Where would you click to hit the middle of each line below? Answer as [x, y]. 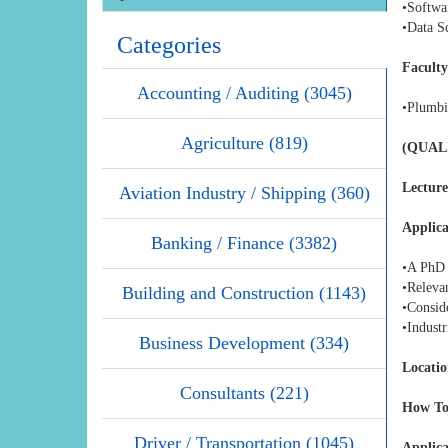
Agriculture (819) [244, 143]
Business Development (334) [244, 343]
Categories [169, 45]
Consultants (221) [244, 393]
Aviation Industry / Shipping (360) [244, 193]
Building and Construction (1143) [244, 293]
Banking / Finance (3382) [244, 243]
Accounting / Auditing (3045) [244, 93]
